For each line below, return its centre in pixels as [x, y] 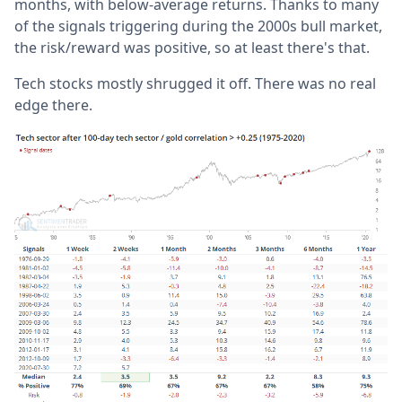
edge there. [53, 105]
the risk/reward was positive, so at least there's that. [192, 48]
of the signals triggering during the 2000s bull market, [198, 26]
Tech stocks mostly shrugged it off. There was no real [195, 84]
